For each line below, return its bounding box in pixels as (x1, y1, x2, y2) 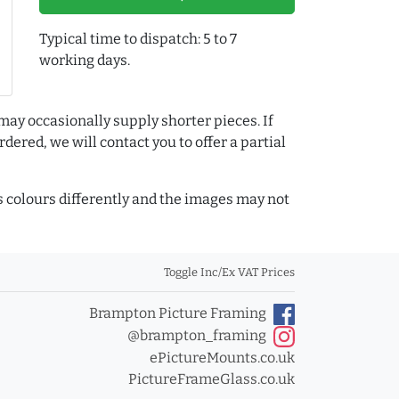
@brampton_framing (127, 326, 266, 344)
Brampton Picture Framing (89, 305, 266, 322)
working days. (39, 52, 131, 69)
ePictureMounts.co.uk (150, 348, 295, 366)
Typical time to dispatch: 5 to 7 (39, 30, 238, 48)
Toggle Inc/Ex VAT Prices (164, 265, 295, 280)
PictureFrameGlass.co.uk (128, 370, 295, 387)
